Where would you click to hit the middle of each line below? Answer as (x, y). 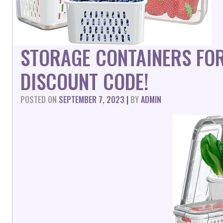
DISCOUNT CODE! (85, 81)
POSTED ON (40, 100)
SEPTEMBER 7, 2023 (92, 100)
